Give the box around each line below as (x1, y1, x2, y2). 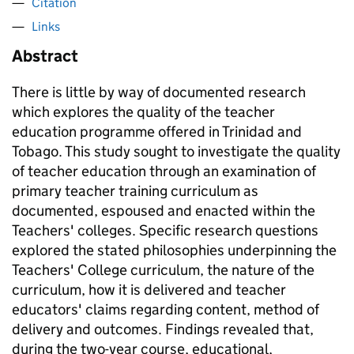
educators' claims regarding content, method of (12, 300, 319, 318)
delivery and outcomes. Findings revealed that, (12, 320, 314, 338)
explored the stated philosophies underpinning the (12, 241, 337, 259)
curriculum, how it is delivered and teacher (12, 281, 286, 299)
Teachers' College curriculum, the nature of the (12, 261, 314, 279)
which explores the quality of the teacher (12, 103, 275, 121)
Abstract (12, 46, 78, 66)
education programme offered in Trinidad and (12, 122, 302, 141)
